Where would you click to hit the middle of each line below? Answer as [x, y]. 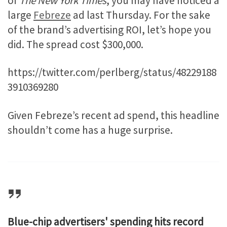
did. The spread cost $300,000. [75, 44]
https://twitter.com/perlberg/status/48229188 [112, 72]
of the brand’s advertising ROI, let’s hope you [109, 29]
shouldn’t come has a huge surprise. [90, 130]
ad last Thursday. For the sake [141, 15]
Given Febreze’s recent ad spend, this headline [113, 115]
